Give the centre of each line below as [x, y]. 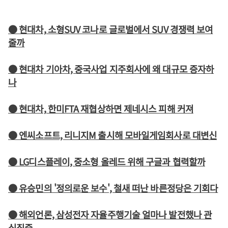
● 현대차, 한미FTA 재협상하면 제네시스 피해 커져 [101, 108]
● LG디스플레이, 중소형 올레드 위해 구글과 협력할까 [107, 161]
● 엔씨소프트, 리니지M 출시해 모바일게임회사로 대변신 [113, 135]
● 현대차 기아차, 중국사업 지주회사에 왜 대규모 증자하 [111, 69]
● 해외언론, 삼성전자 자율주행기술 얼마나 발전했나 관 [110, 214]
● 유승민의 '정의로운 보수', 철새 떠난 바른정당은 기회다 [113, 188]
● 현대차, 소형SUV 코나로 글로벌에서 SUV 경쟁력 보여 [111, 29]
